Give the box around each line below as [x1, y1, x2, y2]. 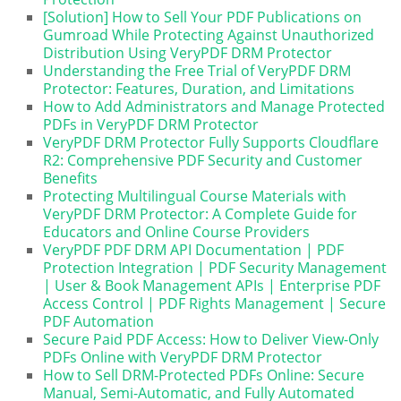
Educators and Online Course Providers [43, 222, 311, 243]
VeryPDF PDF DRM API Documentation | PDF [43, 240, 345, 260]
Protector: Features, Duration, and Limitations [43, 79, 355, 99]
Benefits [43, 168, 98, 189]
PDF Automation [43, 311, 155, 332]
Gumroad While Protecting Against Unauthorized [43, 25, 375, 46]
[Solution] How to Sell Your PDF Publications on [43, 7, 363, 28]
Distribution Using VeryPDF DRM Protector [43, 43, 333, 64]
